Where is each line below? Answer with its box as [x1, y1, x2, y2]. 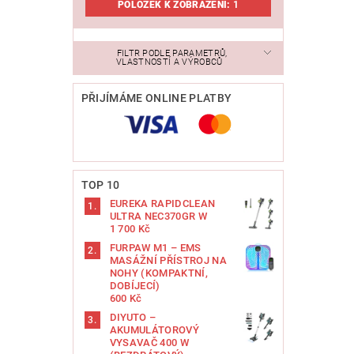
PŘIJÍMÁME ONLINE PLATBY [81, 92, 232, 105]
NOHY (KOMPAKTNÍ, [109, 267, 208, 280]
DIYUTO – [109, 311, 156, 324]
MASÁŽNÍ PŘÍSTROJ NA [109, 254, 227, 267]
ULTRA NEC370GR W [109, 210, 207, 223]
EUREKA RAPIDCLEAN [109, 198, 216, 210]
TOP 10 [81, 179, 120, 192]
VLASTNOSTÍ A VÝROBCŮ [116, 57, 225, 68]
